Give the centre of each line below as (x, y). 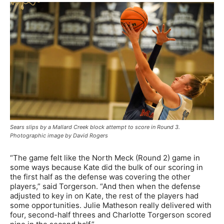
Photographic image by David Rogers (59, 135)
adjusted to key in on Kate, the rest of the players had (104, 195)
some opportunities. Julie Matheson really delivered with (111, 205)
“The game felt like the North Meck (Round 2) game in (105, 157)
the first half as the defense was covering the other (100, 176)
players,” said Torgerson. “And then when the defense (105, 186)
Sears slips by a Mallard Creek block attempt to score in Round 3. (95, 127)
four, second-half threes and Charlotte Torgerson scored (110, 214)
